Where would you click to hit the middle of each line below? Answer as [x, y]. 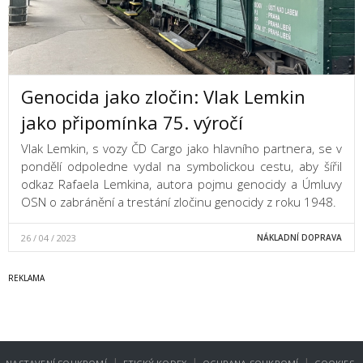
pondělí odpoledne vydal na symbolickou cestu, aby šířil [181, 167]
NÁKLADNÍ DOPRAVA [299, 238]
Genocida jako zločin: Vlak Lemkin [163, 97]
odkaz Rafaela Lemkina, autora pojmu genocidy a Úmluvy [181, 184]
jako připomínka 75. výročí [132, 123]
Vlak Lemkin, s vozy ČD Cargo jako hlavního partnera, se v [181, 149]
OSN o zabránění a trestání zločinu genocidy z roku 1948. [179, 202]
